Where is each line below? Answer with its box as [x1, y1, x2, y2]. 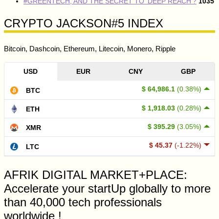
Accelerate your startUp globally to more [4, 181, 211, 195]
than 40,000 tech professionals [4, 195, 162, 209]
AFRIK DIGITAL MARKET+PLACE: [4, 168, 187, 181]
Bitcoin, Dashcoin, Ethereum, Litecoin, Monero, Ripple [4, 44, 175, 53]
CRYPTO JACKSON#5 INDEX [4, 16, 163, 30]
